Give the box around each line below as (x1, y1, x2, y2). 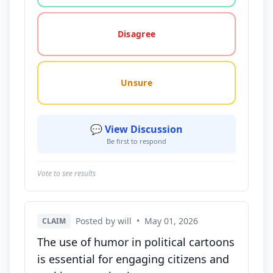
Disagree (117, 28, 156, 40)
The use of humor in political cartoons (37, 235, 235, 249)
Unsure (120, 77, 153, 88)
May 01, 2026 (144, 215, 198, 227)
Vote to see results (37, 168, 96, 179)
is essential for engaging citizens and (37, 252, 229, 266)
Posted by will (76, 215, 132, 227)
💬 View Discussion (90, 122, 183, 136)
